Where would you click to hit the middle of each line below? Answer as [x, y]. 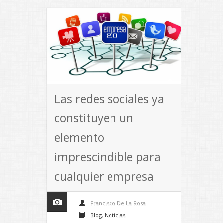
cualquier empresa [104, 176]
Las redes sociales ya [109, 98]
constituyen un [94, 118]
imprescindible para [108, 157]
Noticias [115, 215]
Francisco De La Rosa [118, 203]
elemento [79, 137]
